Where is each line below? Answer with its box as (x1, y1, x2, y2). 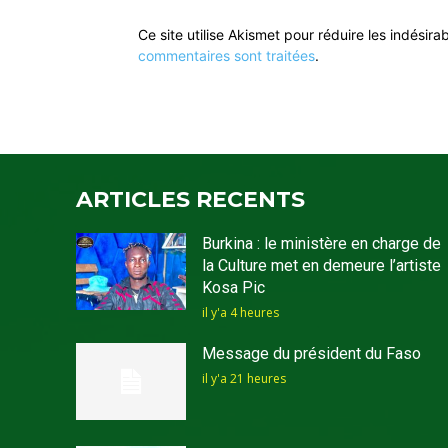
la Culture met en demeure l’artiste (201, 255, 441, 275)
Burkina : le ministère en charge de (201, 233, 441, 253)
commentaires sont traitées (138, 46, 315, 64)
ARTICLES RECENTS (76, 185, 305, 213)
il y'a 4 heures (201, 303, 279, 321)
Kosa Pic (201, 277, 265, 297)
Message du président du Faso (201, 343, 421, 363)
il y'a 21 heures (201, 369, 286, 387)
